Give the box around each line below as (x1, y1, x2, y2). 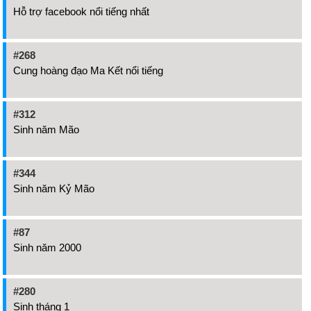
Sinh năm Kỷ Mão (13, 182, 94, 194)
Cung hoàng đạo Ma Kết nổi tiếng (13, 64, 163, 76)
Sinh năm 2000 (13, 241, 81, 253)
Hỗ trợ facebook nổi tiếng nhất (13, 5, 149, 17)
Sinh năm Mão (13, 123, 79, 135)
